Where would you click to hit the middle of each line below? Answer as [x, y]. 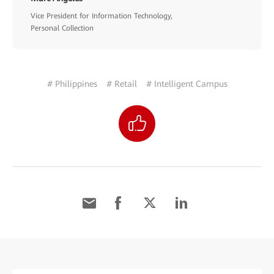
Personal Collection [62, 28]
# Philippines [72, 84]
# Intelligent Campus [187, 84]
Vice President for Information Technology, [102, 16]
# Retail [121, 84]
